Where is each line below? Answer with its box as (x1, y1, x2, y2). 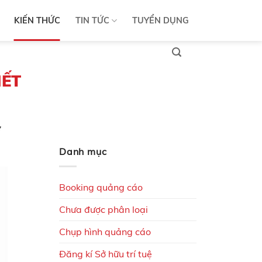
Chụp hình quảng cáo (59, 225, 151, 237)
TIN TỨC (75, 15, 109, 26)
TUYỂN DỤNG (132, 15, 189, 26)
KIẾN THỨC (13, 15, 60, 26)
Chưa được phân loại (59, 203, 148, 215)
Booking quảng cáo (59, 181, 143, 193)
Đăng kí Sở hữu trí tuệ (59, 247, 152, 260)
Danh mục (59, 146, 107, 157)
